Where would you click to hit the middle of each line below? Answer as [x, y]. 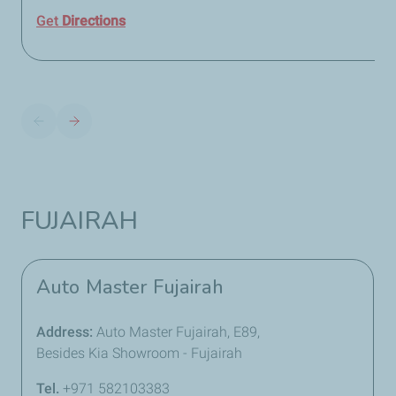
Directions [94, 21]
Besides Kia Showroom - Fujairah [139, 353]
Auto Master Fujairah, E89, [178, 332]
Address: [66, 332]
